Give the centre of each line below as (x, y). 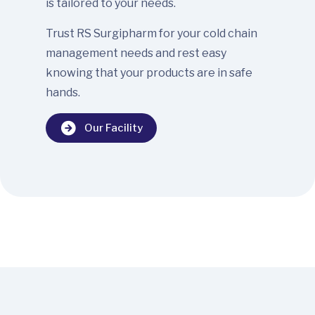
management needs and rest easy (136, 53)
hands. (63, 93)
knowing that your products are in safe (149, 73)
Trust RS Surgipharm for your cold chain (152, 34)
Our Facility (114, 128)
